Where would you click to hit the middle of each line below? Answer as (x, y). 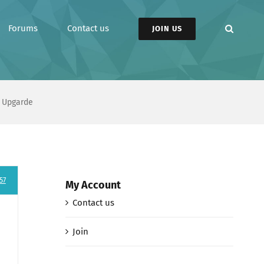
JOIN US (167, 28)
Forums (23, 28)
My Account (93, 185)
